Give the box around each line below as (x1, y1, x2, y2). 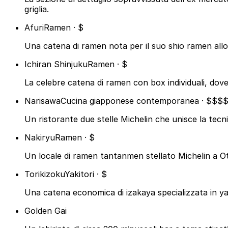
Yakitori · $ (65, 169, 107, 180)
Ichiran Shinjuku (24, 59, 88, 70)
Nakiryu (24, 132, 55, 143)
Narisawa (24, 96, 61, 106)
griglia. (24, 4, 49, 15)
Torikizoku (24, 169, 65, 180)
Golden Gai (24, 206, 67, 216)
